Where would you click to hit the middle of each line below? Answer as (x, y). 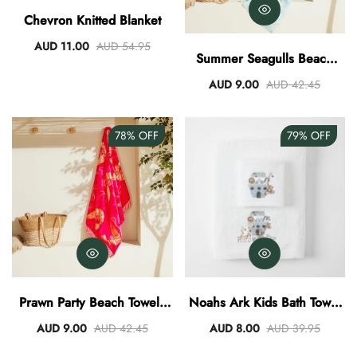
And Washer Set (265, 322)
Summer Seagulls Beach (265, 58)
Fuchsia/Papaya (92, 322)
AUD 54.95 (123, 46)
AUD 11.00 (61, 46)
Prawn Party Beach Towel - (92, 303)
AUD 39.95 (293, 329)
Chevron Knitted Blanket (92, 20)
